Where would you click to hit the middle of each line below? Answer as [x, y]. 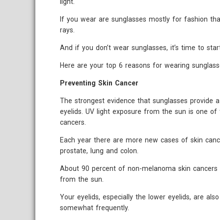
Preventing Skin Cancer [99, 83]
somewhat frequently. [95, 208]
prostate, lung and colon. [99, 151]
